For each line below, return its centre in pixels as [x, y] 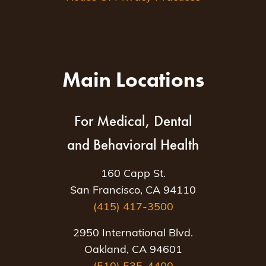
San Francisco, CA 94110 [133, 191]
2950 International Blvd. [133, 234]
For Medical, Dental [133, 121]
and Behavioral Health [133, 145]
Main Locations [133, 80]
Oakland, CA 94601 [133, 251]
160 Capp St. [133, 175]
